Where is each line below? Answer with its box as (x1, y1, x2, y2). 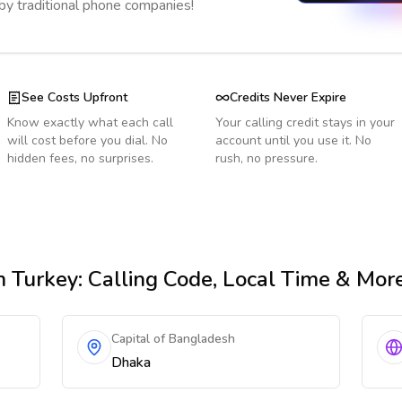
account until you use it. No (215, 132, 371, 149)
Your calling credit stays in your (215, 114, 395, 131)
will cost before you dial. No (7, 132, 168, 149)
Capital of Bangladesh (111, 330, 236, 347)
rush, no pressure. (215, 150, 318, 167)
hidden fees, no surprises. (7, 150, 153, 167)
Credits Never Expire (230, 89, 346, 106)
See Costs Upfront (22, 89, 127, 106)
